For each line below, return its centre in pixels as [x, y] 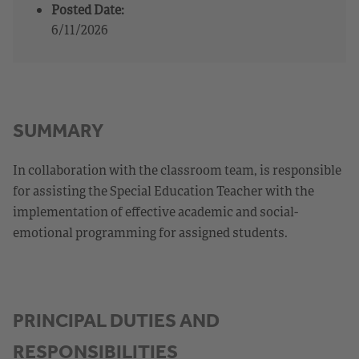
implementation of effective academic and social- [155, 211]
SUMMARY [58, 130]
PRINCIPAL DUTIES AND [116, 320]
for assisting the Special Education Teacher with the [163, 190]
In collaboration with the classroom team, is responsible [177, 169]
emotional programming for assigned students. [150, 232]
